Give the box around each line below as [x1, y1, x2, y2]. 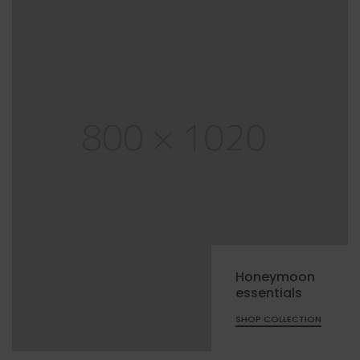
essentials [235, 283, 302, 302]
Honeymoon [235, 267, 315, 286]
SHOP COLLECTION [235, 312, 321, 325]
